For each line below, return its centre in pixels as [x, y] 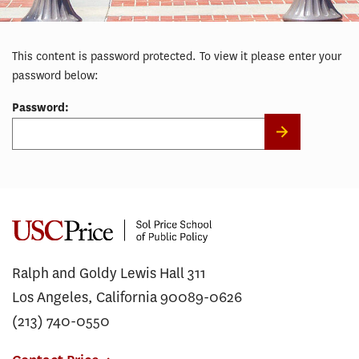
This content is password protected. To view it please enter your [177, 56]
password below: [55, 76]
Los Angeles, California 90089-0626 [127, 297]
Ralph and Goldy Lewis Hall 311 [109, 273]
